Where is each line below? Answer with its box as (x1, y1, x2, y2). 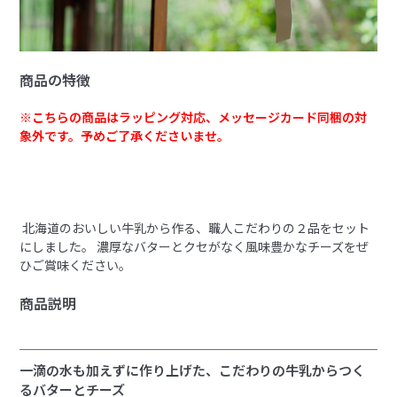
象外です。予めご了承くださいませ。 (19, 126, 230, 144)
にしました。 (19, 237, 95, 255)
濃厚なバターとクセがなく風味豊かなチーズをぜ (94, 237, 370, 255)
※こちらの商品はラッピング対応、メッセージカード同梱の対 (19, 107, 368, 126)
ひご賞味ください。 (19, 255, 132, 274)
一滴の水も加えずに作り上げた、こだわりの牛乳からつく (19, 360, 366, 379)
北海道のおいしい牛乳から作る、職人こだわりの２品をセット (19, 218, 370, 237)
